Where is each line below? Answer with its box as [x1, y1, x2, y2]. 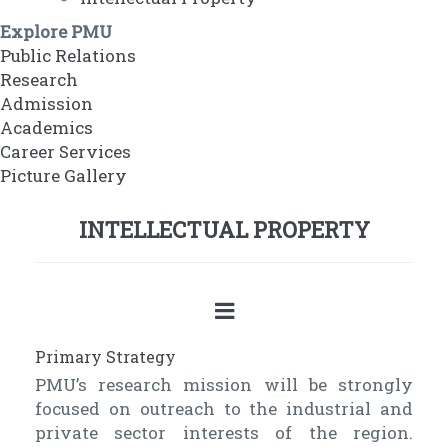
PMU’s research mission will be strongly [35, 373, 413, 397]
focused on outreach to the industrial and [35, 397, 413, 421]
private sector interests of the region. [35, 421, 413, 445]
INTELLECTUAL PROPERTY [78, 215, 370, 245]
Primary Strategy [35, 346, 176, 368]
